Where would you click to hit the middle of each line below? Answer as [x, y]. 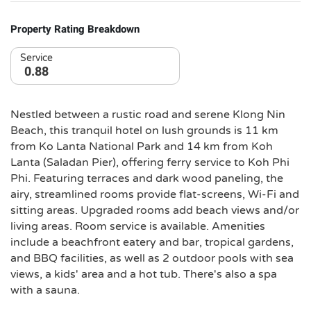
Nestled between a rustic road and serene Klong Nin [148, 115]
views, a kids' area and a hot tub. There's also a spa [144, 274]
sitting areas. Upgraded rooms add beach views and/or [155, 210]
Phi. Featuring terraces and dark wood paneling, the [147, 178]
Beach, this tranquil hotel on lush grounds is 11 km [144, 131]
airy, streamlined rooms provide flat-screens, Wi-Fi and [155, 194]
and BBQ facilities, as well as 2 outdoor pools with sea [152, 258]
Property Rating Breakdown [75, 29]
